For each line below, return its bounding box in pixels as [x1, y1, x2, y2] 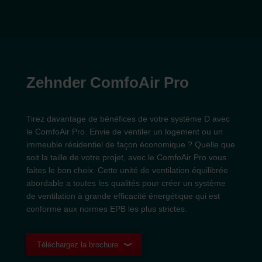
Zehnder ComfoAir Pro [26, 74, 189, 91]
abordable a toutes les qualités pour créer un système [26, 178, 226, 188]
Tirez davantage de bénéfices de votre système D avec [26, 114, 230, 123]
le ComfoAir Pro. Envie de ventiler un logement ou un [26, 127, 223, 136]
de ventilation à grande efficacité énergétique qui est [26, 191, 220, 201]
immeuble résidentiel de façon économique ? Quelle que [26, 140, 235, 149]
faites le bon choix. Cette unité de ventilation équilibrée [26, 166, 228, 175]
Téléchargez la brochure [36, 240, 118, 249]
